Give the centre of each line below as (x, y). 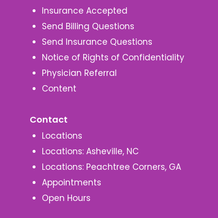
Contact (48, 120)
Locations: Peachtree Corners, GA (111, 167)
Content (59, 89)
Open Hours (66, 198)
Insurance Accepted (84, 11)
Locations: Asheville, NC (90, 152)
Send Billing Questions (88, 27)
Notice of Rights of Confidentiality (113, 58)
